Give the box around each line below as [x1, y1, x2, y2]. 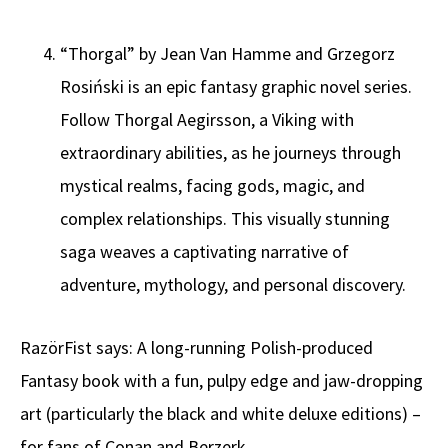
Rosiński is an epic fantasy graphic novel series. [60, 75, 412, 99]
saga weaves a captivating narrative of [60, 240, 349, 264]
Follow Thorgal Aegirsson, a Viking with [60, 108, 354, 132]
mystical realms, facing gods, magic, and [60, 174, 365, 198]
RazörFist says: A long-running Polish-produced [20, 336, 373, 360]
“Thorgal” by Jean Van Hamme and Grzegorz [60, 42, 395, 66]
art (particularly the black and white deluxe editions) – [20, 402, 421, 426]
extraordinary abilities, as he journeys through [60, 141, 401, 165]
